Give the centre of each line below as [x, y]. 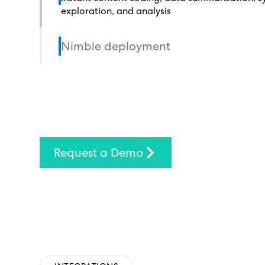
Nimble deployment [116, 46]
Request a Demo [99, 153]
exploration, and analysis [116, 11]
